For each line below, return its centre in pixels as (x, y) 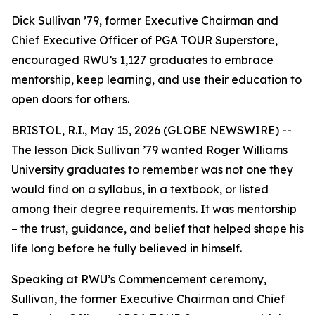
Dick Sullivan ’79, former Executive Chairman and (145, 20)
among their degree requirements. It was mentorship (154, 209)
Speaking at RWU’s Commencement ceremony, (139, 279)
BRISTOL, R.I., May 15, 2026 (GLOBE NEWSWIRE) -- (152, 130)
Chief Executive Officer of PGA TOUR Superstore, (144, 40)
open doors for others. (70, 99)
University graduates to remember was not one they (152, 169)
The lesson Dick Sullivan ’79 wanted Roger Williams (149, 150)
